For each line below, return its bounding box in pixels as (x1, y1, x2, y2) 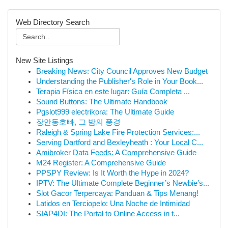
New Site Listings (16, 56, 73, 65)
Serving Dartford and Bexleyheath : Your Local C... (36, 138, 203, 147)
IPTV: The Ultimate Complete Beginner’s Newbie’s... (36, 179, 209, 187)
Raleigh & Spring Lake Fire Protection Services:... (36, 128, 200, 136)
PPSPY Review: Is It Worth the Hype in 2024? (36, 169, 189, 177)
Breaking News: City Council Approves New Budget (36, 67, 208, 75)
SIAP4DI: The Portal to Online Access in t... (36, 210, 180, 218)
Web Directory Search (16, 18, 90, 26)
